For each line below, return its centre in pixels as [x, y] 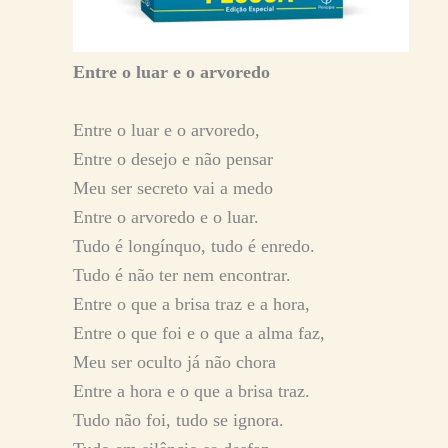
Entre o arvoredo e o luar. [166, 217]
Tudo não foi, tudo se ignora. [178, 420]
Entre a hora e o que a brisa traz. [191, 391]
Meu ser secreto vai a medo [173, 188]
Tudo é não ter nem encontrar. [182, 275]
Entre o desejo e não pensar [173, 159]
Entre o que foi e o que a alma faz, [199, 333]
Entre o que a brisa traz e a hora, [191, 304]
